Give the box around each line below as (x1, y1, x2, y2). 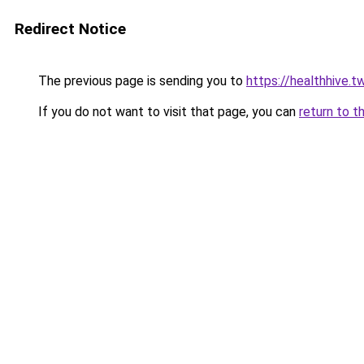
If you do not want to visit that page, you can (35, 104, 299, 119)
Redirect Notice (15, 19, 126, 38)
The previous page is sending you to (35, 73, 246, 89)
